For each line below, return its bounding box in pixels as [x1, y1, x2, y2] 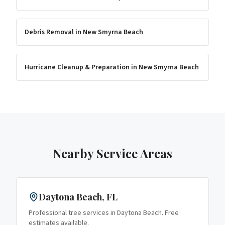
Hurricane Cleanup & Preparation [25, 62, 130, 72]
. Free [162, 208, 179, 218]
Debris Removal [25, 27, 74, 37]
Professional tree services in [29, 208, 117, 218]
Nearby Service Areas [53, 145, 172, 161]
